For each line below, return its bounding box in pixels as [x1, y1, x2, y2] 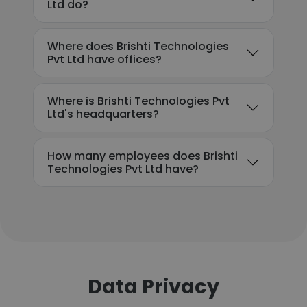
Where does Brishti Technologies [47, 38, 229, 54]
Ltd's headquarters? [47, 106, 159, 122]
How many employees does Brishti [47, 148, 238, 164]
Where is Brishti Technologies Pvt [47, 93, 230, 109]
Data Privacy [88, 273, 219, 300]
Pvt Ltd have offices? [47, 51, 162, 67]
